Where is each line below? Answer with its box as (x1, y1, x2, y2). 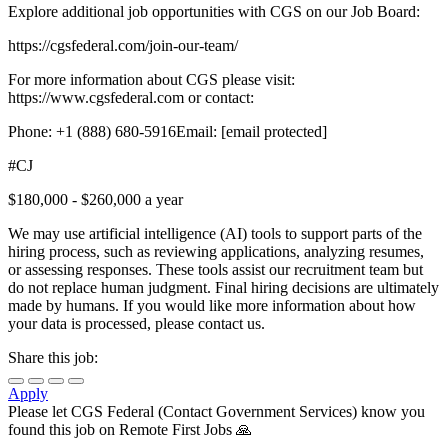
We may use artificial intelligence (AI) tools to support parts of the (8, 225, 422, 243)
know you (357, 403, 425, 421)
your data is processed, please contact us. (8, 315, 265, 333)
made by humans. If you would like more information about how (8, 297, 416, 315)
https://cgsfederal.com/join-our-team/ (8, 37, 238, 55)
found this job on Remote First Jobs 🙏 (8, 421, 252, 439)
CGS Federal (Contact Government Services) (71, 403, 357, 421)
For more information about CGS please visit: (8, 71, 295, 89)
